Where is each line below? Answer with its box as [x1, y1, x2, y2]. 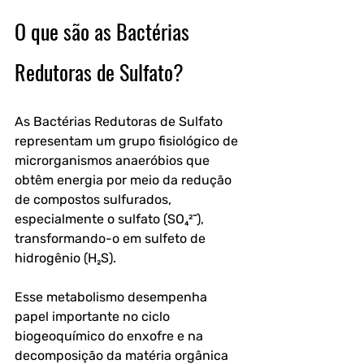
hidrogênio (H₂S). [15, 250, 119, 266]
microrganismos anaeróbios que [15, 153, 213, 168]
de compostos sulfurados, [15, 192, 175, 207]
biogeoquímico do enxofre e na [15, 328, 206, 344]
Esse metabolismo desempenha [15, 289, 210, 305]
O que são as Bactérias [15, 15, 194, 47]
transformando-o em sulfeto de [15, 231, 209, 246]
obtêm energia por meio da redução [15, 172, 235, 188]
